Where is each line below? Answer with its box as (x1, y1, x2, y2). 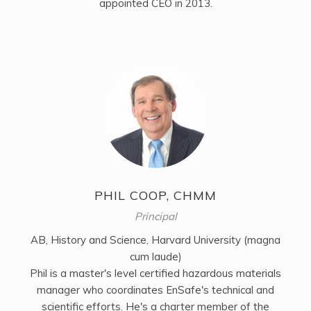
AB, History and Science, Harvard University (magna (31, 233, 280, 247)
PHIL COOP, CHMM (94, 187, 217, 204)
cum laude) (129, 250, 182, 264)
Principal (134, 210, 177, 224)
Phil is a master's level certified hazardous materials (30, 267, 281, 280)
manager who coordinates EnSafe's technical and (37, 283, 274, 297)
